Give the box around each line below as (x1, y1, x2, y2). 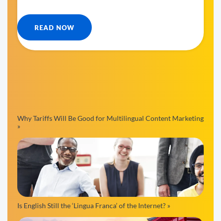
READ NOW (35, 23, 74, 32)
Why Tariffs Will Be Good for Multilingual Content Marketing (17, 113, 204, 122)
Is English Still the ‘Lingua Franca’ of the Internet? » (17, 201, 170, 210)
